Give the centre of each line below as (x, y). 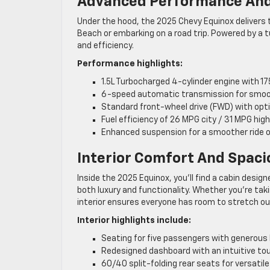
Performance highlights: (130, 64)
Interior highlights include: (134, 221)
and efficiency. (105, 46)
